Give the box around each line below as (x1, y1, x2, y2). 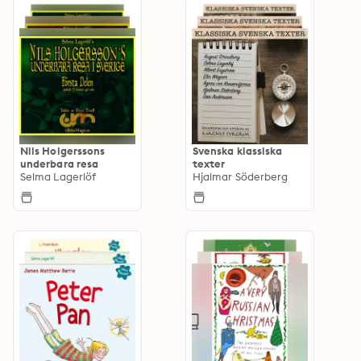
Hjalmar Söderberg (193, 169, 288, 183)
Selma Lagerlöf (20, 169, 97, 183)
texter (193, 156, 226, 170)
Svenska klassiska (193, 143, 283, 157)
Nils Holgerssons (20, 143, 106, 157)
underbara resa (20, 156, 99, 170)
